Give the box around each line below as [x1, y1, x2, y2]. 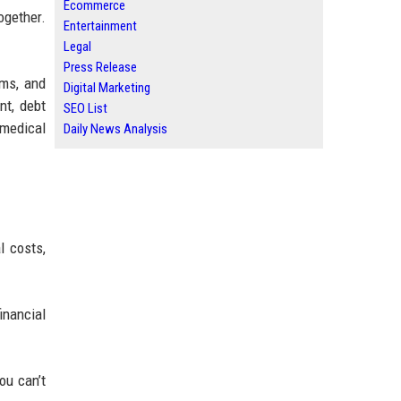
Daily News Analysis [64, 121, 167, 137]
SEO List [64, 100, 107, 116]
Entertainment [64, 18, 137, 34]
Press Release [64, 59, 137, 75]
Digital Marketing [64, 80, 150, 96]
